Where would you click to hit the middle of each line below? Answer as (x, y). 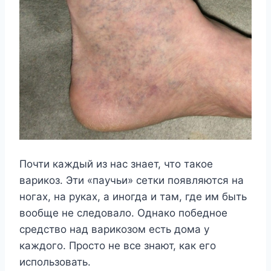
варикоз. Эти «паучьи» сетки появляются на (132, 180)
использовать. (55, 262)
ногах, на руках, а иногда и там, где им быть (133, 197)
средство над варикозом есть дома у (114, 229)
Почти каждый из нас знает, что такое (116, 164)
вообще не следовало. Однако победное (123, 213)
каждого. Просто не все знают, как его (118, 246)
